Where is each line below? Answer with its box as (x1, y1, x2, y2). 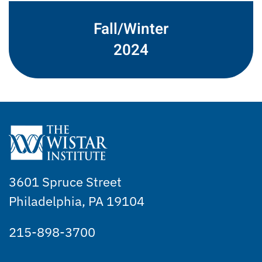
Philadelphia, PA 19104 (9, 192, 144, 209)
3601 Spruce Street (9, 173, 122, 190)
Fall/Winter (94, 18, 168, 40)
